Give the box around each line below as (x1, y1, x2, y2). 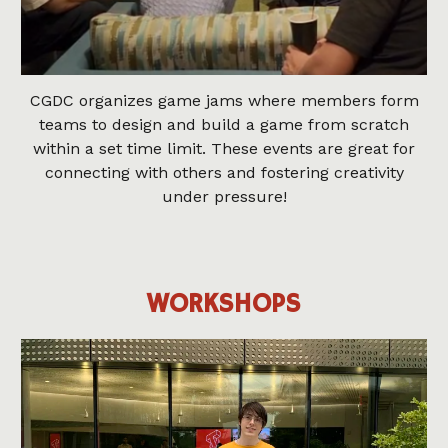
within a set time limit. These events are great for (33, 139, 415, 159)
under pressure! (161, 187, 287, 207)
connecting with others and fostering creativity (44, 163, 404, 183)
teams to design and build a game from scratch (39, 115, 409, 135)
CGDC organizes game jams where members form (29, 91, 419, 111)
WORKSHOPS (147, 288, 301, 322)
